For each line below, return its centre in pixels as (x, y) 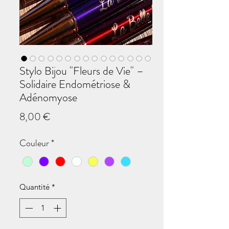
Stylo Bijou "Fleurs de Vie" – (82, 71)
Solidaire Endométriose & (75, 84)
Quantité (35, 187)
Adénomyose (48, 97)
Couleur (34, 143)
